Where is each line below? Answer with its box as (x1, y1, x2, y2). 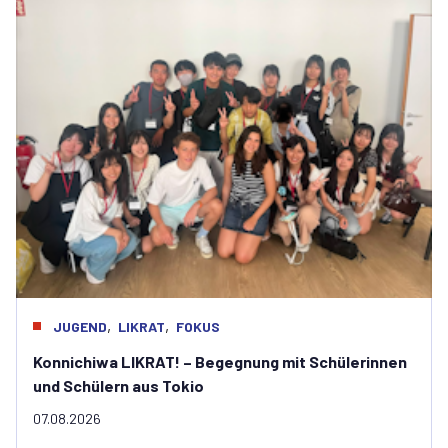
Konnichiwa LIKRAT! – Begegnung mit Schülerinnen (33, 352, 407, 371)
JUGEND (53, 318, 107, 335)
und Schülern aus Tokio (33, 376, 204, 395)
